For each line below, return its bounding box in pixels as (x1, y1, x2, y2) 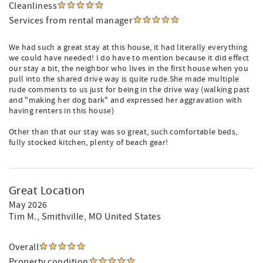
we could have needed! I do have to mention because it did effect (9, 53, 249, 63)
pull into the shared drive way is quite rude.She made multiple (9, 74, 240, 85)
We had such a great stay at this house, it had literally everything (9, 42, 248, 53)
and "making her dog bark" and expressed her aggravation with (9, 95, 242, 106)
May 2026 (9, 199, 48, 211)
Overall (9, 241, 39, 253)
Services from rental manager (9, 15, 133, 26)
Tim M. (9, 211, 37, 222)
